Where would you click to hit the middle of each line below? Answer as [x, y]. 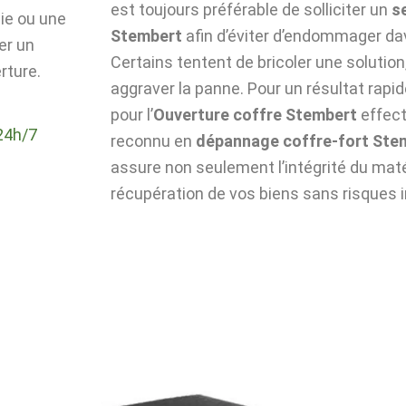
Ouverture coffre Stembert [255, 114]
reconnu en [153, 140]
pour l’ [132, 114]
